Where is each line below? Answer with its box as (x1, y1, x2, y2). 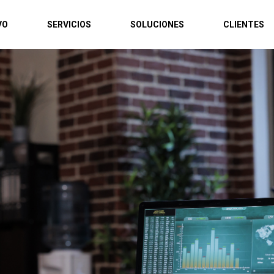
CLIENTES (223, 20, 265, 29)
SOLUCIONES (130, 20, 185, 29)
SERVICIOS (47, 20, 92, 29)
